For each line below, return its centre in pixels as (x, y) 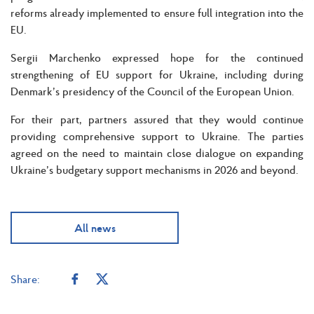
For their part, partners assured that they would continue (157, 119)
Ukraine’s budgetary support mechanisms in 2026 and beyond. (155, 169)
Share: (25, 279)
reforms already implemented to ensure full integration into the (157, 12)
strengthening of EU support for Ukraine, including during (157, 74)
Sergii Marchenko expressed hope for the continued (157, 57)
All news (95, 227)
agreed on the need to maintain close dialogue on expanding (157, 152)
